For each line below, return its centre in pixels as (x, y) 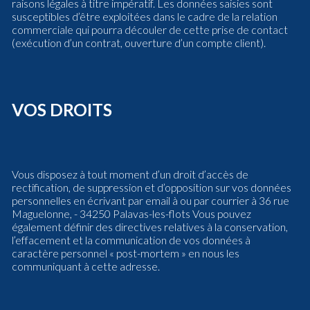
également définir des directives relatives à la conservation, (150, 227)
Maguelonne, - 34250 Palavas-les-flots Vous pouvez (131, 213)
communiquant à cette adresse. (86, 266)
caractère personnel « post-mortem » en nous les (126, 253)
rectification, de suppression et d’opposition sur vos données (152, 187)
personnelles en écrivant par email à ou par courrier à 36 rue (151, 200)
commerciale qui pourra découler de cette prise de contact (150, 29)
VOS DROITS (62, 110)
